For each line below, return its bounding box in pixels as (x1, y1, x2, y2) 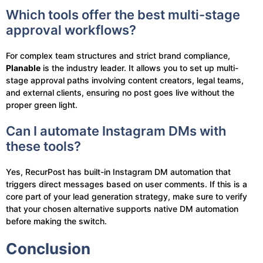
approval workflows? (6, 22, 136, 38)
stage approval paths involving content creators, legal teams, (6, 75, 244, 85)
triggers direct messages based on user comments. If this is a (6, 178, 247, 189)
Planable (6, 62, 41, 73)
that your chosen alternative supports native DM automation (6, 203, 238, 214)
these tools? (6, 138, 81, 154)
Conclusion (6, 239, 90, 258)
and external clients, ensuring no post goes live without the (6, 87, 234, 97)
